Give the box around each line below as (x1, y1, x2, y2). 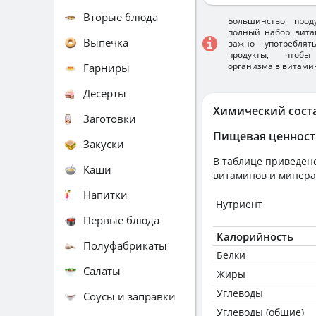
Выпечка (83, 35, 128, 49)
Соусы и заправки (83, 288, 176, 303)
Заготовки (83, 111, 136, 126)
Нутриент (216, 197, 262, 211)
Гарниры (83, 60, 130, 75)
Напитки (83, 187, 128, 202)
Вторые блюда (83, 9, 158, 24)
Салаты (83, 263, 121, 278)
